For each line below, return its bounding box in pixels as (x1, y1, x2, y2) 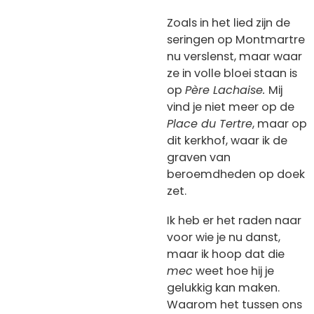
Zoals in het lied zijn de (167, 15, 290, 32)
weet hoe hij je (193, 262, 274, 279)
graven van (167, 149, 231, 166)
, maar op (252, 116, 307, 132)
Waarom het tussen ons (167, 296, 302, 313)
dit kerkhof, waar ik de (167, 132, 287, 149)
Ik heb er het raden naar (167, 212, 301, 228)
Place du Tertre (167, 116, 252, 132)
